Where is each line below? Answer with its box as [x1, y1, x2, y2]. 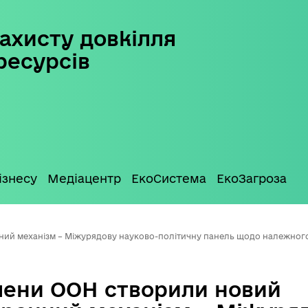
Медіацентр [47, 172, 121, 185]
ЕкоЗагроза [217, 172, 287, 185]
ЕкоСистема [131, 172, 206, 185]
